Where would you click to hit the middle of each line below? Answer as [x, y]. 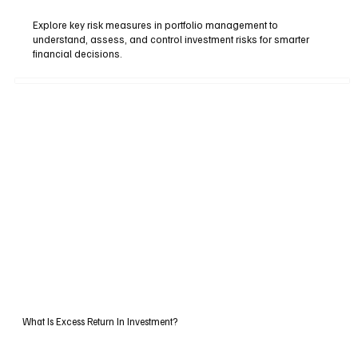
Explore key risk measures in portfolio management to [156, 25]
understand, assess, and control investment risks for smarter [171, 40]
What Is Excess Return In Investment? [99, 322]
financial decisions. [78, 54]
